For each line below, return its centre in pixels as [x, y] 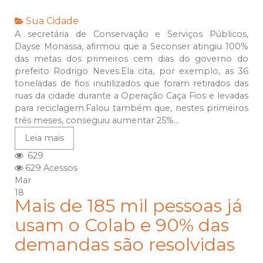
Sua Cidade [52, 21]
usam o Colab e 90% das [122, 225]
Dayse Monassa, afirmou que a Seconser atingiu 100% [131, 47]
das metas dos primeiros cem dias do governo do [131, 59]
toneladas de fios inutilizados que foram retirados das [131, 84]
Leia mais [44, 138]
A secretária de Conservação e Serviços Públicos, [131, 34]
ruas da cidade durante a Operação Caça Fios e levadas [131, 96]
